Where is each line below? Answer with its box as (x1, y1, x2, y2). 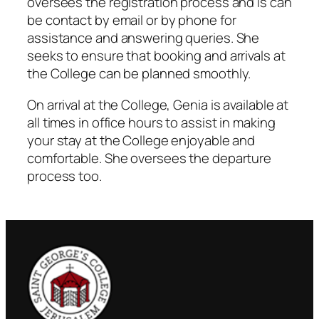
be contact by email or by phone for (27, 11, 236, 30)
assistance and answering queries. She (27, 28, 260, 48)
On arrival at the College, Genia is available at (27, 95, 289, 114)
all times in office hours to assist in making (27, 113, 276, 132)
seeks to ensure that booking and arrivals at (27, 46, 286, 66)
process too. (27, 166, 102, 185)
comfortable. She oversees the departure (27, 148, 272, 167)
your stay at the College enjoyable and (27, 130, 256, 150)
